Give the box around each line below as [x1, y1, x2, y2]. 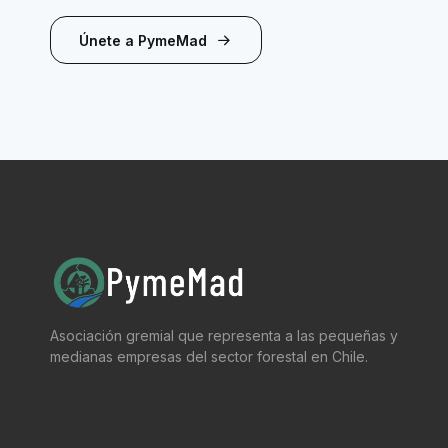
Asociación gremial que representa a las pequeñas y [49, 327, 398, 345]
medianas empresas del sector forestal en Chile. [49, 348, 368, 366]
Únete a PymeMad [78, 31, 207, 49]
